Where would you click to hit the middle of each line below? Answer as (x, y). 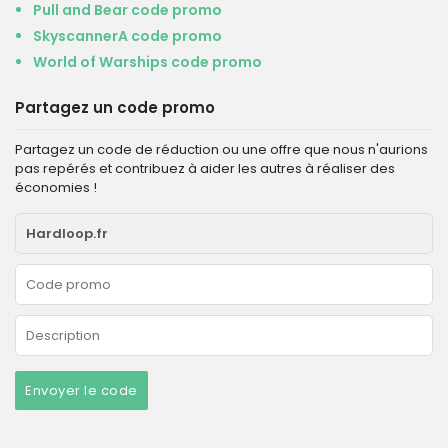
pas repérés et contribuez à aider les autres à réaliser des (205, 168)
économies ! (56, 187)
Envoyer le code (81, 390)
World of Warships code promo (147, 62)
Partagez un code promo (115, 107)
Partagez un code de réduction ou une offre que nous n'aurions (221, 149)
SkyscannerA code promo (127, 36)
